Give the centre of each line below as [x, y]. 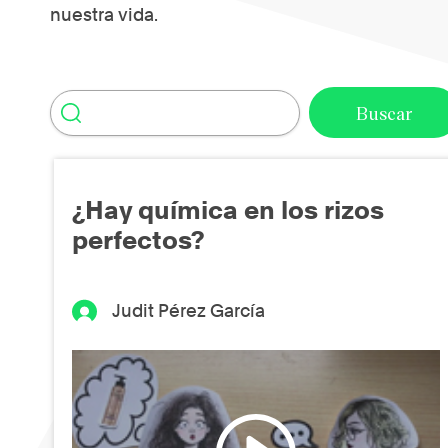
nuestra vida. [104, 14]
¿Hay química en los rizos [228, 210]
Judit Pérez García [189, 311]
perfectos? [138, 240]
